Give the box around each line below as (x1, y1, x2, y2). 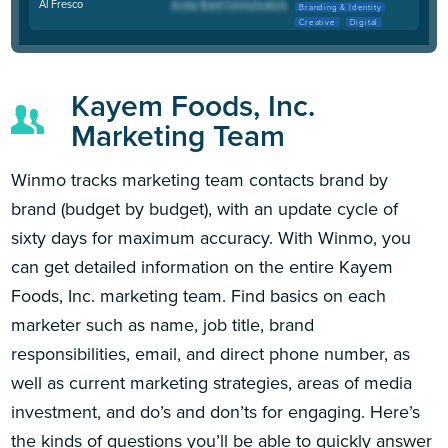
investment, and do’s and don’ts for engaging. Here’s (11, 399, 421, 426)
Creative (299, 15, 336, 28)
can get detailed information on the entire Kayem (11, 254, 394, 281)
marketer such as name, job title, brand (11, 312, 315, 339)
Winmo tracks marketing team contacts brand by (11, 167, 389, 194)
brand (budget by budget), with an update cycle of (11, 196, 399, 223)
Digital (349, 15, 379, 28)
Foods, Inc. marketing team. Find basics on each (11, 283, 387, 310)
